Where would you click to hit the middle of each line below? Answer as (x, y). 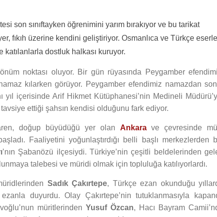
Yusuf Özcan (109, 208)
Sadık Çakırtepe (77, 183)
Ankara (133, 128)
